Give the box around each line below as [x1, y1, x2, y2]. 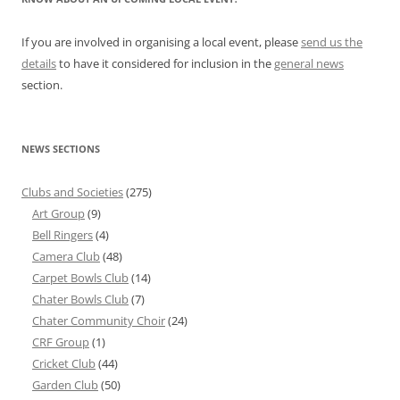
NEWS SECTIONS [21, 142, 100, 156]
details [21, 55, 56, 72]
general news [274, 55, 344, 72]
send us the [301, 34, 362, 51]
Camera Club [32, 248, 100, 265]
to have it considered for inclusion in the [56, 55, 274, 72]
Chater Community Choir [32, 312, 165, 329]
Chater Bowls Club [32, 291, 129, 308]
